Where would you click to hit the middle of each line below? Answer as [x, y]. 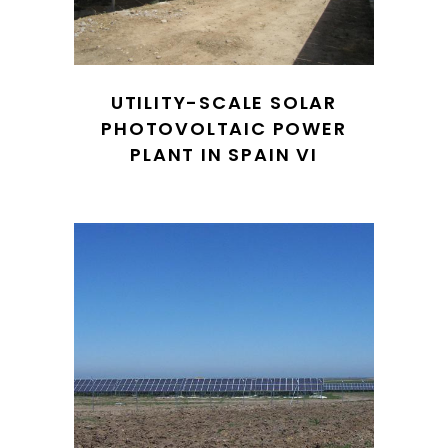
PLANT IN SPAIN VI [224, 154]
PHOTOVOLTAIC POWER [224, 128]
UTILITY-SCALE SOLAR [224, 102]
